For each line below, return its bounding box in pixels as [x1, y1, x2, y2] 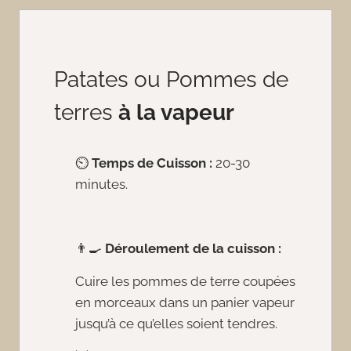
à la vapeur [118, 99, 234, 125]
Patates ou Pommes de [54, 66, 288, 92]
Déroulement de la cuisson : [105, 240, 281, 256]
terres [54, 99, 118, 125]
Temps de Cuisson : [92, 154, 212, 171]
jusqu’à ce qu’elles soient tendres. [75, 315, 277, 331]
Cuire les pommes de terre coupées [75, 273, 295, 289]
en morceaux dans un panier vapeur [75, 294, 295, 310]
